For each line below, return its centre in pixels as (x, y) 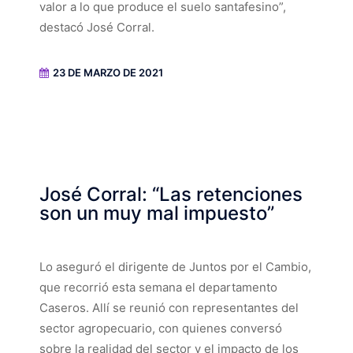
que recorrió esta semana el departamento (158, 288)
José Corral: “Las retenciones (171, 195)
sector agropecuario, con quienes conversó (161, 329)
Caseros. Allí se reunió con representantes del (169, 308)
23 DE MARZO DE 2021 (108, 73)
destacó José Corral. (97, 28)
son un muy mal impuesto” (157, 214)
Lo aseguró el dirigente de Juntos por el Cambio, (175, 267)
